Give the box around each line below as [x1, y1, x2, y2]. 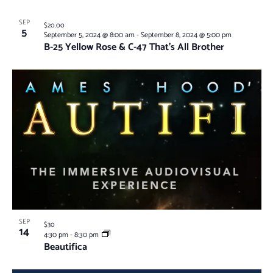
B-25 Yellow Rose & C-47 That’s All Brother [43, 39, 224, 56]
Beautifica [43, 239, 87, 256]
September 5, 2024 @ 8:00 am [43, 29, 135, 41]
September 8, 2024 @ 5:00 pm [140, 29, 232, 41]
